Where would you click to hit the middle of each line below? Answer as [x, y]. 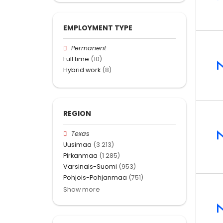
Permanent [89, 48]
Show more [82, 190]
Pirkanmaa [80, 155]
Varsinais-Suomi [90, 167]
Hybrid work [82, 70]
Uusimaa [77, 144]
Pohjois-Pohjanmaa [95, 178]
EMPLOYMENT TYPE [98, 28]
